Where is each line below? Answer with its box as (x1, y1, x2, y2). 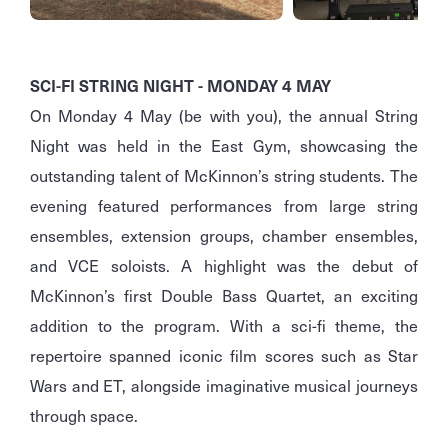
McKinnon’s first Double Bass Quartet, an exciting (30, 283, 418, 308)
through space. (30, 403, 142, 428)
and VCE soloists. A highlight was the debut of (30, 253, 418, 278)
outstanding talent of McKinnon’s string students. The (30, 163, 418, 188)
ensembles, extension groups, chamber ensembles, (30, 223, 418, 248)
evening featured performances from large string (30, 193, 418, 218)
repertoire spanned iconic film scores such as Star (30, 343, 418, 368)
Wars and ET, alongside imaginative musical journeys (30, 373, 418, 398)
